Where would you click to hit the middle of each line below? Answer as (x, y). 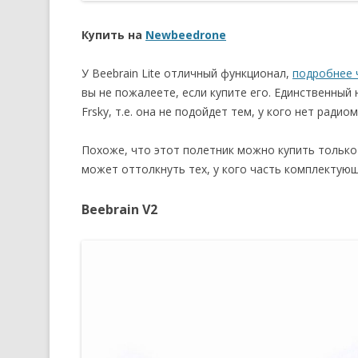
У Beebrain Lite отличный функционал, (187, 73)
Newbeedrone (186, 34)
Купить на (113, 34)
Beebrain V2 (119, 209)
